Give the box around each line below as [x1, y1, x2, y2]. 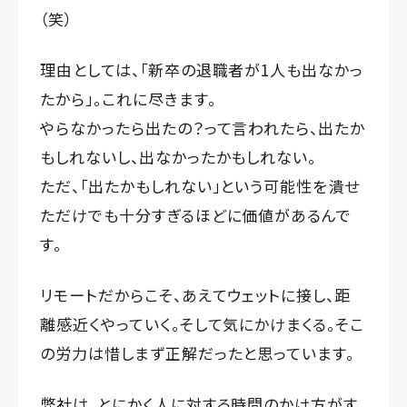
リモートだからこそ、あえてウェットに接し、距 [40, 283, 352, 306]
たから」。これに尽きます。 [40, 86, 216, 110]
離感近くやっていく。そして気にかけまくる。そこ [40, 312, 365, 335]
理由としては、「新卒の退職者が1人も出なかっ [40, 57, 364, 81]
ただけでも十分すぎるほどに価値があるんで [40, 203, 352, 226]
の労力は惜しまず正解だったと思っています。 [40, 341, 355, 364]
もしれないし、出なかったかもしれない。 [40, 144, 317, 168]
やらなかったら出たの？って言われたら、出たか [40, 115, 366, 139]
